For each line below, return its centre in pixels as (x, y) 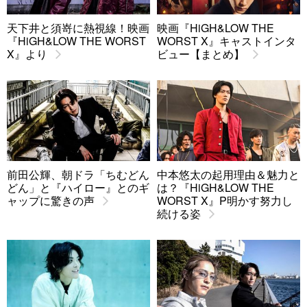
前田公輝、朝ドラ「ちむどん (78, 174)
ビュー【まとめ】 (201, 53)
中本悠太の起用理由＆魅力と (228, 174)
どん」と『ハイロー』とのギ (78, 187)
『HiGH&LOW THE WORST (76, 40)
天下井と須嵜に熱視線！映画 (78, 27)
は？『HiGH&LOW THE (216, 187)
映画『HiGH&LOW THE (216, 27)
